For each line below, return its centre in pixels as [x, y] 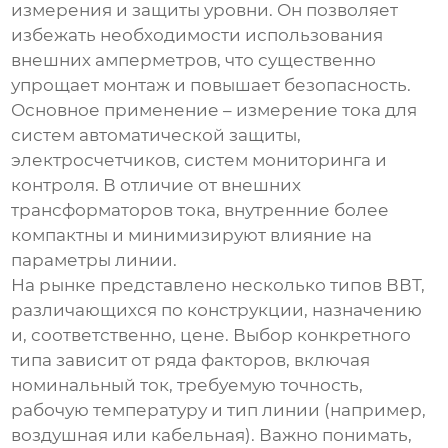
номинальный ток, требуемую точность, [187, 385]
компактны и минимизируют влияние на [192, 235]
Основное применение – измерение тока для [214, 110]
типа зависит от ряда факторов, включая [191, 360]
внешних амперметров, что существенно [194, 60]
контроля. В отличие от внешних [156, 185]
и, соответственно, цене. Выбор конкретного [211, 335]
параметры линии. [94, 260]
